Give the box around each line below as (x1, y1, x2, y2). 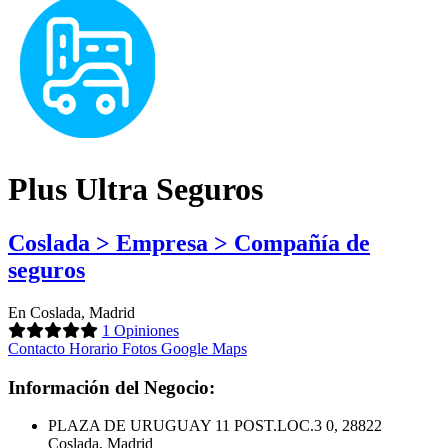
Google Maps (161, 339, 247, 357)
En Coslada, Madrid (8, 303, 135, 321)
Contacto (8, 339, 65, 357)
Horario (69, 339, 118, 357)
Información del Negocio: (8, 376, 215, 398)
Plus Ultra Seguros (8, 171, 263, 208)
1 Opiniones (102, 321, 179, 339)
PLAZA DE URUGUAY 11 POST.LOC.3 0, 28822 (48, 417, 382, 435)
